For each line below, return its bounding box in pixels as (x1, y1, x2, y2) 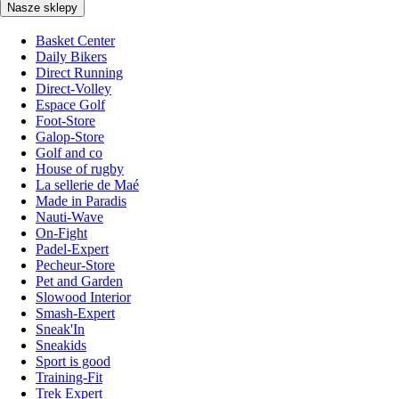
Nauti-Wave (36, 209, 103, 225)
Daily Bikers (36, 49, 107, 65)
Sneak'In (36, 322, 85, 338)
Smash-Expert (36, 305, 115, 322)
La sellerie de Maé (36, 177, 139, 193)
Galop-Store (36, 129, 104, 145)
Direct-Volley (36, 81, 111, 97)
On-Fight (36, 225, 87, 241)
